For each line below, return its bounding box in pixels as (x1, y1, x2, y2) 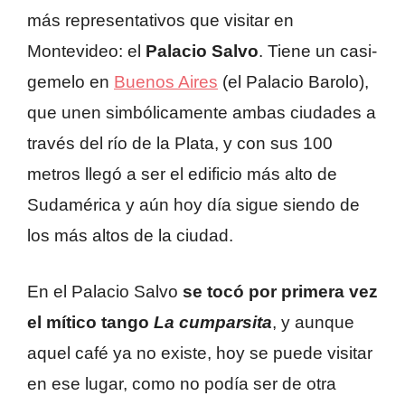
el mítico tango (27, 313, 154, 333)
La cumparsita (154, 313, 272, 333)
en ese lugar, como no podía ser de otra (27, 374, 336, 394)
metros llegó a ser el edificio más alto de (27, 164, 337, 184)
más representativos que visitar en (27, 10, 294, 30)
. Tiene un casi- (259, 41, 377, 61)
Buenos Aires (114, 71, 218, 91)
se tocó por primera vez (183, 282, 378, 302)
